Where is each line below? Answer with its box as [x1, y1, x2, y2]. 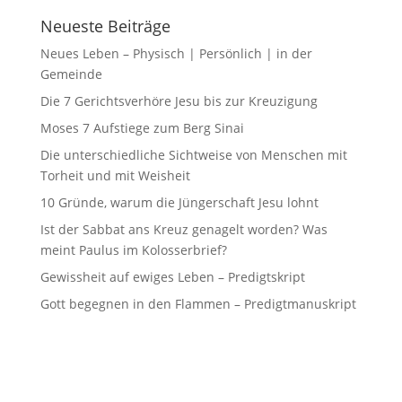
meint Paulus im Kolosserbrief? [39, 241, 227, 259]
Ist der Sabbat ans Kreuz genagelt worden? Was [39, 221, 328, 239]
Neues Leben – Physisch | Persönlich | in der [39, 45, 312, 63]
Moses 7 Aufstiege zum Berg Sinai [39, 119, 244, 137]
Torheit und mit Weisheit [39, 167, 190, 185]
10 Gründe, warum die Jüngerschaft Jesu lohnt [39, 194, 319, 212]
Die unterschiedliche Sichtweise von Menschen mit [39, 146, 347, 164]
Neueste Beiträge [39, 15, 170, 38]
